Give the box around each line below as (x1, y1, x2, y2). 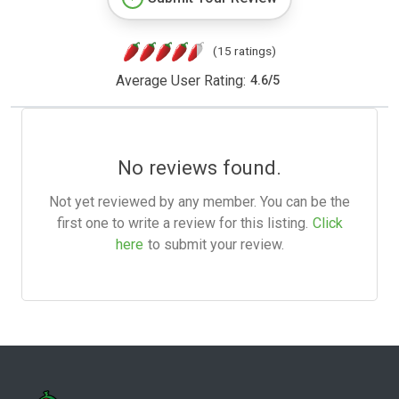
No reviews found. (118, 155, 281, 179)
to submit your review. (147, 235, 284, 253)
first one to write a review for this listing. (56, 214, 308, 232)
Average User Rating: (115, 71, 246, 89)
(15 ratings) (212, 43, 276, 58)
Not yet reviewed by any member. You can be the (49, 192, 350, 210)
